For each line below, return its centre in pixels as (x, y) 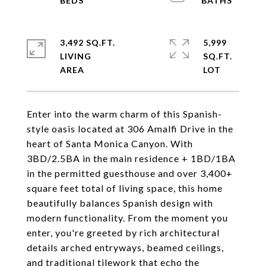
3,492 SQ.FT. (88, 42)
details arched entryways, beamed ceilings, (125, 247)
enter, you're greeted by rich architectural (123, 232)
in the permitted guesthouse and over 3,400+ (130, 173)
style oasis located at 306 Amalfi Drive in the (130, 129)
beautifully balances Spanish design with (120, 203)
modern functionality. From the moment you (127, 218)
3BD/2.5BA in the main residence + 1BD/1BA (131, 158)
